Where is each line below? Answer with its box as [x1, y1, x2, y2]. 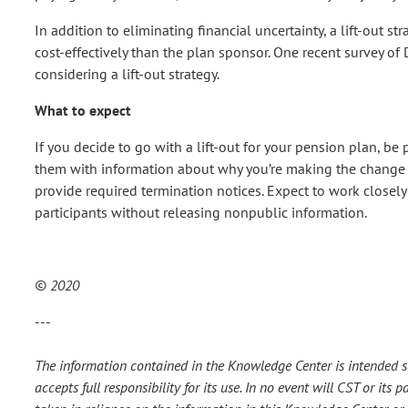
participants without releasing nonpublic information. [35, 202, 367, 221]
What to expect [35, 100, 131, 119]
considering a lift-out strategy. [35, 64, 219, 83]
